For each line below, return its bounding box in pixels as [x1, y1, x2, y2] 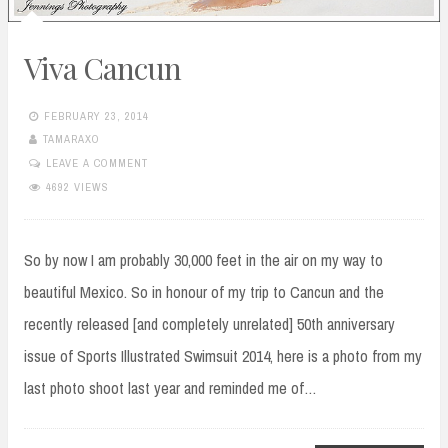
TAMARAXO [43, 132, 100, 147]
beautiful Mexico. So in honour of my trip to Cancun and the [24, 280, 384, 303]
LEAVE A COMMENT [46, 155, 148, 170]
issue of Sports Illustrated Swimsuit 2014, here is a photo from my [24, 344, 422, 367]
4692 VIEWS [46, 179, 109, 194]
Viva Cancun [24, 48, 181, 89]
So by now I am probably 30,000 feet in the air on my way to [24, 248, 383, 271]
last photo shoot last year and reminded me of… [24, 376, 317, 399]
